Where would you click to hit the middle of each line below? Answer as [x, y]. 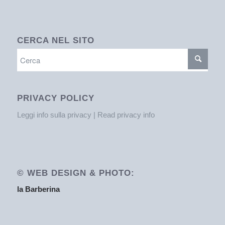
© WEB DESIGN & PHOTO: [76, 173]
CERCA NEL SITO [55, 40]
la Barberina [38, 189]
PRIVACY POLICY [55, 98]
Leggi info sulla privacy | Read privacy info [86, 115]
